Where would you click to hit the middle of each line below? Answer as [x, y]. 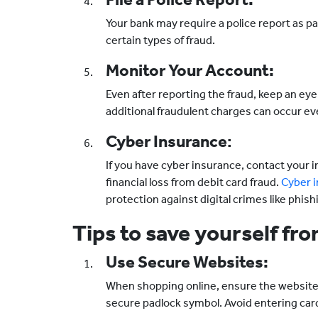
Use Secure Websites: [187, 262]
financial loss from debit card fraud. [193, 182]
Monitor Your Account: [190, 70]
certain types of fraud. [160, 40]
